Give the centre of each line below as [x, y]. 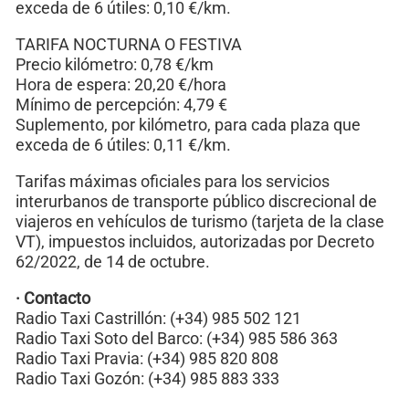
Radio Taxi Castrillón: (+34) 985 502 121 [158, 318]
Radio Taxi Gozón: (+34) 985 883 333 [147, 378]
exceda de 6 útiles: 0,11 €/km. [123, 145]
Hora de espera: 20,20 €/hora [121, 84]
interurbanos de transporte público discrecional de [196, 201]
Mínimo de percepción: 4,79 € [121, 105]
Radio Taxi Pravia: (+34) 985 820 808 [147, 358]
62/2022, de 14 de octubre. [113, 262]
